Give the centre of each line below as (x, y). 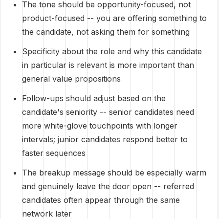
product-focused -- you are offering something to (114, 18)
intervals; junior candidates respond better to (105, 139)
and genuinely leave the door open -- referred (108, 186)
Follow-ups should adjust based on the (94, 98)
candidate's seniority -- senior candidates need (108, 112)
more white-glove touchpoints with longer (100, 126)
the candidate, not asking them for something (106, 32)
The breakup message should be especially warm (114, 173)
